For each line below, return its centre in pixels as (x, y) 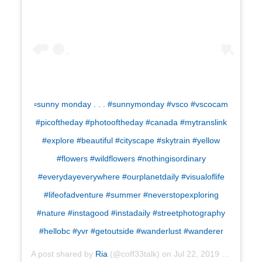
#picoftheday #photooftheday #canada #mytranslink (131, 123)
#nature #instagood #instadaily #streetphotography (131, 213)
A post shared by (63, 254)
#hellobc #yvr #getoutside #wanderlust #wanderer (131, 231)
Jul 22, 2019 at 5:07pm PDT (198, 254)
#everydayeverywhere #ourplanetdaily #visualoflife (131, 177)
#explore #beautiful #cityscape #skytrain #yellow (131, 141)
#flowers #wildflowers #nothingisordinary (131, 159)
